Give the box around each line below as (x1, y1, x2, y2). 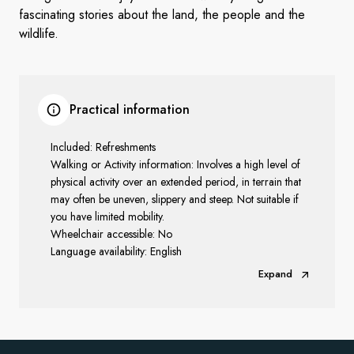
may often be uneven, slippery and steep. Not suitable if (51, 191, 299, 207)
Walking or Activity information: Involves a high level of (51, 156, 300, 172)
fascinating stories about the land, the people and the (19, 6, 305, 24)
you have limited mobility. (51, 209, 164, 224)
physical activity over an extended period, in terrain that (51, 174, 301, 190)
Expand (258, 266, 292, 281)
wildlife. (19, 24, 58, 43)
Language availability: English (51, 243, 182, 259)
